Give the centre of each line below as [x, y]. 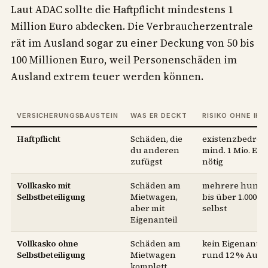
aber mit [147, 208]
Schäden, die [156, 139]
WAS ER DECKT [159, 116]
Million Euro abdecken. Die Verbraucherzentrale [132, 27]
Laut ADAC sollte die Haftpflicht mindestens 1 [122, 10]
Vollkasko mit [44, 186]
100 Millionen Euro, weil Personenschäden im [124, 60]
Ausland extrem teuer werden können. [107, 77]
